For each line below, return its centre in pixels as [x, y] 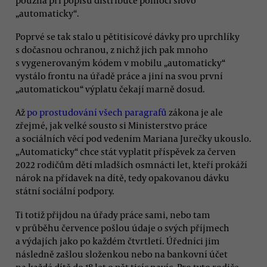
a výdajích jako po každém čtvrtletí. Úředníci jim [118, 240]
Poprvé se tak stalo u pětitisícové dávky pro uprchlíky [128, 36]
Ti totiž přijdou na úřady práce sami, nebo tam [113, 214]
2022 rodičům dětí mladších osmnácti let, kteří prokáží [131, 165]
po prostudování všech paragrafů [97, 112]
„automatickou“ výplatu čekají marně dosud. [110, 89]
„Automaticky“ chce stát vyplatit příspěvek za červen [126, 152]
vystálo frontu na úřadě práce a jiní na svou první [119, 75]
